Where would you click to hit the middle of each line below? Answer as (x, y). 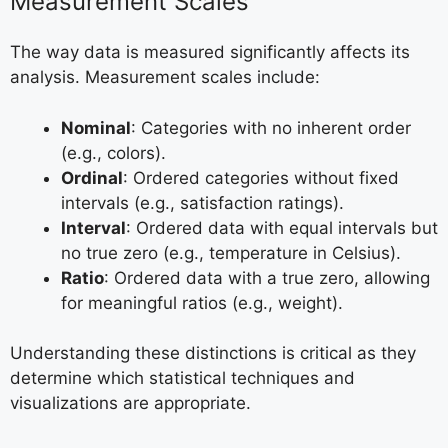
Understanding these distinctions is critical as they (213, 353)
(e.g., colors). (113, 152)
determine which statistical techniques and (182, 378)
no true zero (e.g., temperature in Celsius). (231, 252)
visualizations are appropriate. (130, 403)
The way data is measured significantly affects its (210, 52)
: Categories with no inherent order (271, 127)
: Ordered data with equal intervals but (282, 227)
